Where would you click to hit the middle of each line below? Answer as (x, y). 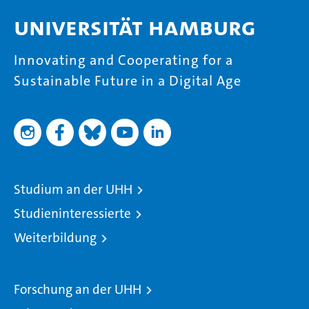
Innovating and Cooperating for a (123, 60)
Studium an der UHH (73, 189)
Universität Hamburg (135, 27)
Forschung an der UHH (78, 289)
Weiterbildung (55, 237)
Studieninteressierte (72, 213)
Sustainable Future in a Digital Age (128, 80)
